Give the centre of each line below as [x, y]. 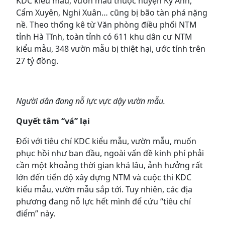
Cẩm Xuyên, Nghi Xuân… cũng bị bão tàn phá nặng [112, 13]
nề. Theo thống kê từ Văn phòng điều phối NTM [106, 25]
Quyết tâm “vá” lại [54, 121]
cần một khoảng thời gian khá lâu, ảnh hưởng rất [109, 165]
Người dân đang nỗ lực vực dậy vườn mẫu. [91, 101]
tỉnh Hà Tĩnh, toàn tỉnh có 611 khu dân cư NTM [104, 37]
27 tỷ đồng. [37, 61]
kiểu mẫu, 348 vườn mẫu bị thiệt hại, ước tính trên [111, 49]
